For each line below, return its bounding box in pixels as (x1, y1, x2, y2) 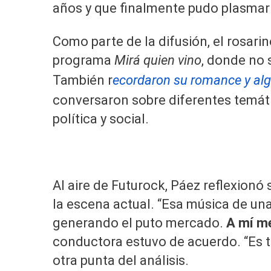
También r (53, 73, 113, 88)
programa (53, 53, 114, 68)
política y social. (53, 111, 149, 127)
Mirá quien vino (114, 53, 201, 68)
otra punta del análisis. (53, 253, 189, 269)
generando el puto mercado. (53, 215, 223, 231)
